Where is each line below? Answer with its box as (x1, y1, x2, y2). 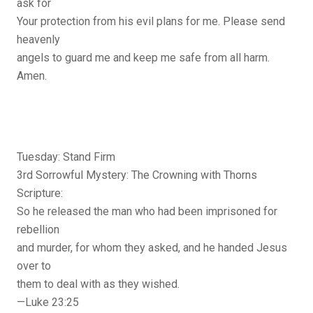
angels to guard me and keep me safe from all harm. (17, 51, 270, 65)
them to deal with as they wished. (17, 277, 180, 291)
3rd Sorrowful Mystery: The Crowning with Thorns (17, 168, 257, 182)
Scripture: (17, 187, 63, 201)
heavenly (17, 33, 60, 47)
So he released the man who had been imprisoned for (17, 205, 277, 219)
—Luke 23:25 (17, 296, 79, 310)
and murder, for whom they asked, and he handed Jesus (17, 241, 287, 255)
